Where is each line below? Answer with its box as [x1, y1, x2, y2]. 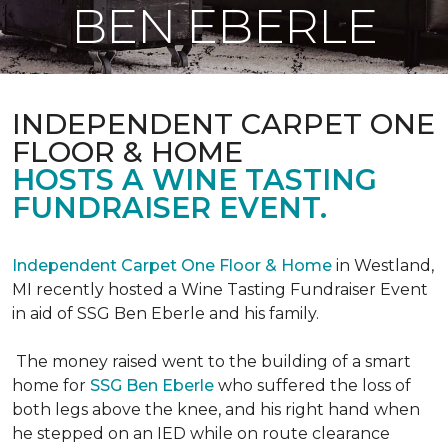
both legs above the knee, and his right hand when [12, 400, 420, 419]
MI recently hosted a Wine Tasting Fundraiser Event [12, 280, 428, 299]
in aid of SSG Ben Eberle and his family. [12, 304, 319, 323]
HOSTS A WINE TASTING [12, 162, 377, 197]
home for [12, 376, 90, 395]
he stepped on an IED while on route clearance [12, 424, 390, 443]
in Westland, [332, 256, 434, 275]
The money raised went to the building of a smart [12, 352, 411, 371]
